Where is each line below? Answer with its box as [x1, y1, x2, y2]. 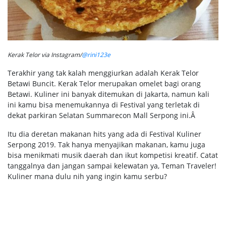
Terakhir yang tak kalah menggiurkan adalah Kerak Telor [8, 68, 199, 78]
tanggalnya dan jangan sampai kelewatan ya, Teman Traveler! [8, 160, 216, 171]
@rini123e [82, 50, 110, 59]
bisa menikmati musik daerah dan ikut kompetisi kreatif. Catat [8, 150, 218, 160]
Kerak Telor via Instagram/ [8, 50, 82, 59]
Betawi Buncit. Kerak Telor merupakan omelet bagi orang [8, 78, 201, 88]
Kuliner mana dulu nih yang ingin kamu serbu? [8, 171, 167, 181]
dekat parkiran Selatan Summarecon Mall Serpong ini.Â [8, 110, 197, 120]
